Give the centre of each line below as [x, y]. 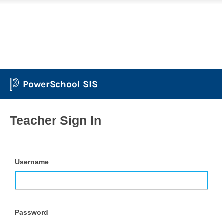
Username [32, 162]
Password [31, 212]
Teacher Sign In [55, 120]
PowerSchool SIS [60, 84]
